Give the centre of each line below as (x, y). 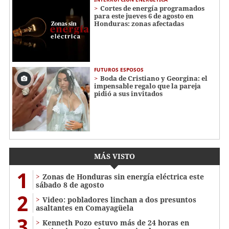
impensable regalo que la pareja (147, 86)
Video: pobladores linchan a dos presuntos (119, 200)
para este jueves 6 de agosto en (144, 16)
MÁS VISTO (114, 156)
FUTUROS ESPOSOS (119, 69)
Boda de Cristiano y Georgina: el (154, 78)
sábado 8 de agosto (70, 185)
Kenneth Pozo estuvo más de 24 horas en (116, 223)
